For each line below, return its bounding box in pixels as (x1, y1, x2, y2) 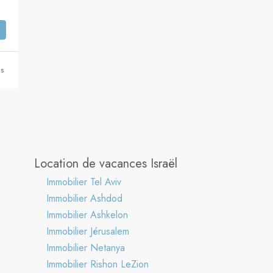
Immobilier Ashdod (46, 191, 122, 205)
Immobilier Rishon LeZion (46, 257, 149, 271)
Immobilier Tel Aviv (46, 174, 121, 189)
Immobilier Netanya (46, 240, 125, 255)
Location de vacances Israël (34, 154, 177, 172)
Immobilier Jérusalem (46, 224, 129, 238)
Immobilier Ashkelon (46, 207, 128, 222)
